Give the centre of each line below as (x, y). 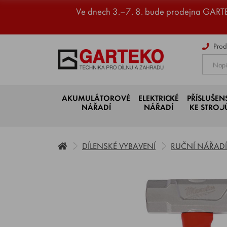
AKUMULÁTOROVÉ (96, 98)
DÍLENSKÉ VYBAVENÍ (119, 146)
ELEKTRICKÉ (159, 98)
